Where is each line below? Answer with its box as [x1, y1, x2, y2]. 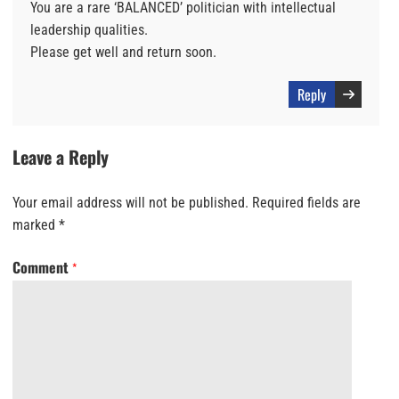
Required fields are [252, 193, 361, 211]
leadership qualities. [30, 20, 148, 38]
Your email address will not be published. [12, 193, 248, 211]
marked [12, 216, 59, 233]
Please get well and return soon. [30, 43, 216, 61]
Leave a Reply [12, 142, 109, 170]
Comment [12, 256, 72, 278]
